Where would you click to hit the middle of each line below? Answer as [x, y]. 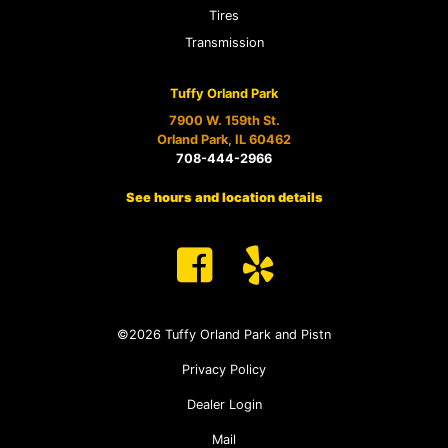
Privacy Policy [224, 369]
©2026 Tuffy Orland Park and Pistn [224, 334]
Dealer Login [224, 404]
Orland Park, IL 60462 [224, 139]
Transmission [224, 42]
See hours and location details [224, 197]
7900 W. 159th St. [224, 120]
